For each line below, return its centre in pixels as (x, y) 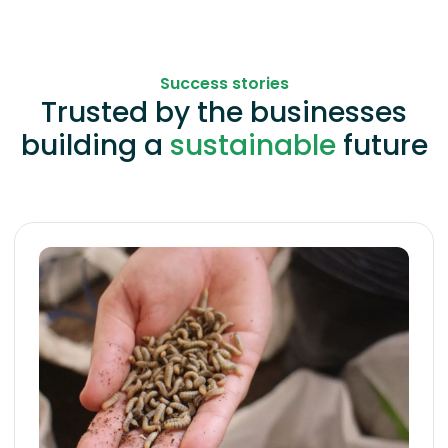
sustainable (256, 145)
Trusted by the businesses (224, 112)
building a (95, 145)
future (385, 145)
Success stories (224, 83)
